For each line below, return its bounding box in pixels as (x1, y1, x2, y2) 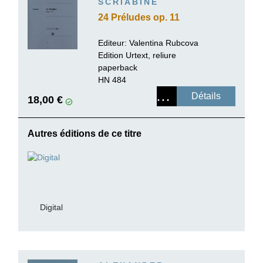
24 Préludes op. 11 (98, 12, 180, 23)
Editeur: (98, 38, 129, 48)
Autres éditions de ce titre (28, 129, 141, 139)
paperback (98, 63, 137, 73)
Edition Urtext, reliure (98, 50, 176, 60)
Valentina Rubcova (129, 38, 198, 48)
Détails (191, 91, 221, 102)
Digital (39, 202, 63, 212)
